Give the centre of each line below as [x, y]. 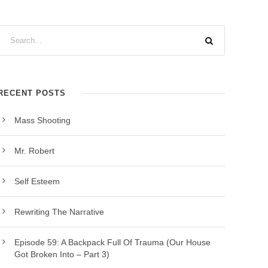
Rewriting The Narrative [60, 212]
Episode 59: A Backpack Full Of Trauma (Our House [113, 242]
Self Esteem [37, 181]
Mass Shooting [43, 120]
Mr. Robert [35, 151]
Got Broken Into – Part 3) [62, 254]
